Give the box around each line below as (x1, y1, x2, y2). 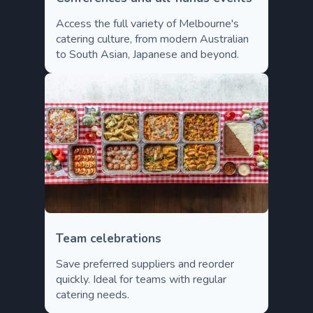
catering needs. (56, 287, 129, 303)
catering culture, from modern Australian (56, 31, 249, 47)
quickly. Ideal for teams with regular (56, 272, 226, 287)
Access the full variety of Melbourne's (56, 16, 239, 31)
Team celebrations (56, 231, 161, 247)
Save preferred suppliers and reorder (56, 256, 234, 272)
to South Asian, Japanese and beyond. (56, 47, 239, 62)
